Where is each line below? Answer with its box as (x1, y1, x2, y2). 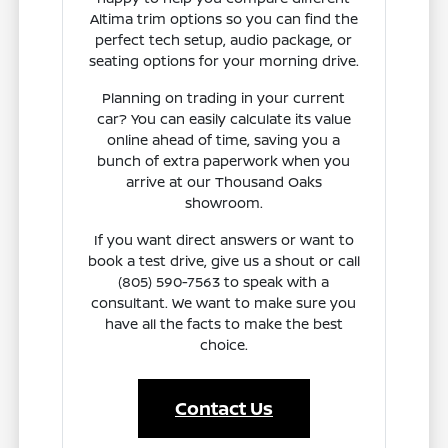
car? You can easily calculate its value (96, 109, 351, 129)
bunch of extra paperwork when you (97, 151, 351, 171)
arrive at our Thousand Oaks (125, 172, 322, 192)
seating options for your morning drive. (88, 51, 359, 71)
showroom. (184, 193, 263, 213)
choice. (199, 335, 248, 355)
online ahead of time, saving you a (107, 130, 341, 150)
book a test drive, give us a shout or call (87, 251, 360, 271)
